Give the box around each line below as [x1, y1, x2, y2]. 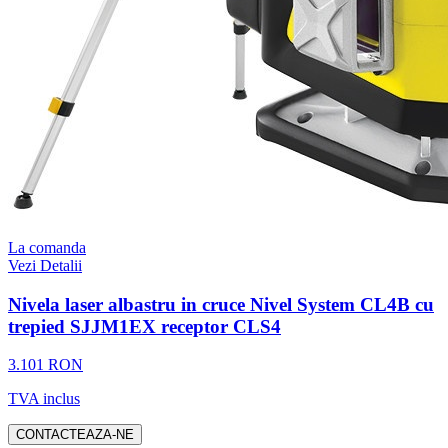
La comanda [8, 238, 86, 256]
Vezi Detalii [8, 256, 82, 274]
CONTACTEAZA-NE [16, 427, 134, 443]
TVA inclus [8, 390, 80, 408]
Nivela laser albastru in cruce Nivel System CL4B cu [8, 293, 434, 315]
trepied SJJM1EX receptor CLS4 [8, 315, 281, 337]
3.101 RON [8, 356, 83, 374]
